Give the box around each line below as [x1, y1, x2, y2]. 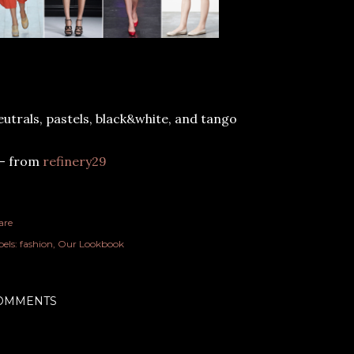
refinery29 [43, 153, 107, 169]
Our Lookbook [58, 238, 124, 250]
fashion [20, 238, 53, 250]
